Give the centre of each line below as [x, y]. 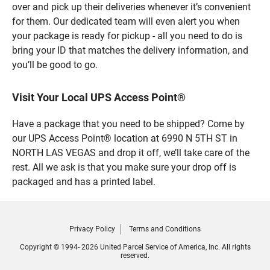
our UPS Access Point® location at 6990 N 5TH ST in [125, 138]
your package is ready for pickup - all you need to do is [127, 36]
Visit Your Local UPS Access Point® [99, 97]
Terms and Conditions [165, 229]
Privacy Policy [92, 229]
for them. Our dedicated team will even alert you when [126, 21]
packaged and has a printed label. [84, 181]
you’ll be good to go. [55, 64]
